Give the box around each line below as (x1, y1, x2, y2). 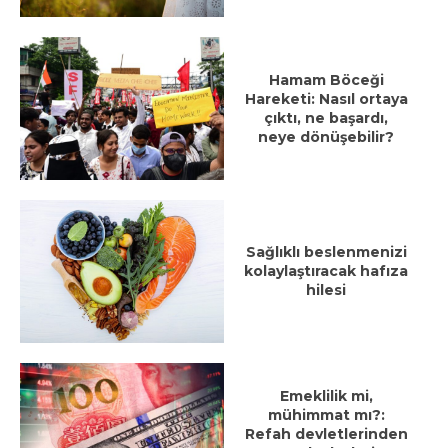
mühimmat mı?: (267, 405, 385, 424)
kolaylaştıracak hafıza (244, 261, 408, 280)
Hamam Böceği (268, 70, 384, 89)
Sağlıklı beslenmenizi (245, 242, 407, 261)
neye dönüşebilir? (258, 127, 394, 146)
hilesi (306, 280, 346, 299)
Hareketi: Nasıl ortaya (244, 89, 408, 108)
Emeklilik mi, (279, 386, 373, 405)
